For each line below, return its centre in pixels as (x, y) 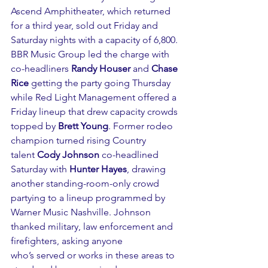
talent (24, 155)
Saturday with (40, 169)
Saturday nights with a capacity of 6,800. (95, 40)
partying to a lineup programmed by (89, 198)
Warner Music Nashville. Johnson (82, 212)
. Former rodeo (142, 126)
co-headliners (41, 69)
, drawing (147, 169)
